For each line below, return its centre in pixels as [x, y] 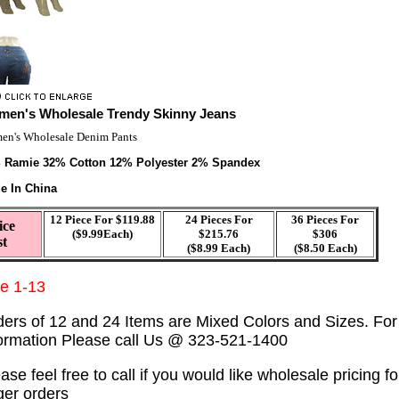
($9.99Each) [102, 233]
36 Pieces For [325, 219]
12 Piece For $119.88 [102, 219]
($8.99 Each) [219, 248]
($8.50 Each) [325, 248]
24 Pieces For [219, 219]
